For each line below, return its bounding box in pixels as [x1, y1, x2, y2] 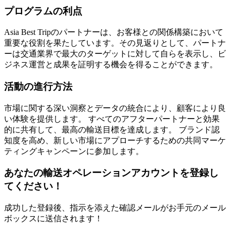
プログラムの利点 [4, 5, 82, 16]
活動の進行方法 [4, 81, 72, 92]
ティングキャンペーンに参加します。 [4, 146, 144, 156]
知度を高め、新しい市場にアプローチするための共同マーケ [4, 136, 226, 145]
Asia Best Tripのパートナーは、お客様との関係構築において [4, 28, 223, 37]
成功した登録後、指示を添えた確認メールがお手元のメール [4, 203, 226, 213]
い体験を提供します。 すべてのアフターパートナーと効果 [4, 114, 220, 123]
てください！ [4, 181, 63, 192]
